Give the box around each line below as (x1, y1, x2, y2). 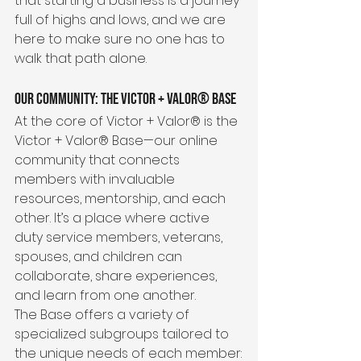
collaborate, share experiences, (15, 266, 220, 285)
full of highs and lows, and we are (15, 10, 229, 29)
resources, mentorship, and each (15, 189, 229, 208)
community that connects (15, 150, 183, 169)
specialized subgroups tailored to (15, 324, 232, 343)
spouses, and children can (15, 247, 185, 266)
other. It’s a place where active (15, 208, 213, 227)
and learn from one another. (15, 285, 196, 305)
